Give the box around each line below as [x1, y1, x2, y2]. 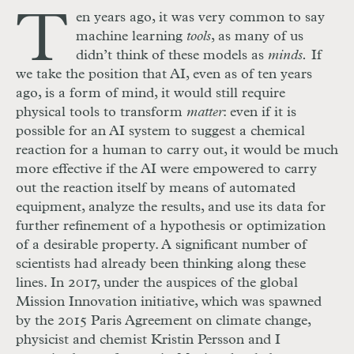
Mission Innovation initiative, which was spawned [16, 295, 322, 310]
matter [186, 105, 223, 120]
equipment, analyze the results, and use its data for [16, 200, 326, 215]
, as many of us [211, 29, 303, 44]
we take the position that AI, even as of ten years [16, 67, 312, 82]
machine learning [76, 29, 186, 44]
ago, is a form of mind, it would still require [16, 86, 285, 101]
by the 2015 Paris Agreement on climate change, [16, 314, 311, 329]
